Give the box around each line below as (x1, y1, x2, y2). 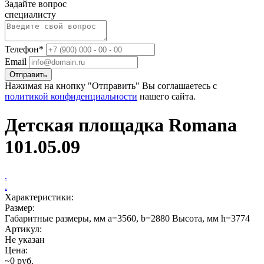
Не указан (5, 234, 45, 245)
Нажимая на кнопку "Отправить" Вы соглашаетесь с (5, 81, 217, 91)
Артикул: (5, 223, 42, 234)
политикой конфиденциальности (5, 91, 137, 101)
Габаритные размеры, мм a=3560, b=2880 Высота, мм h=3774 (5, 213, 250, 223)
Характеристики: (5, 192, 74, 202)
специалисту (5, 9, 56, 19)
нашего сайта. (137, 91, 196, 101)
